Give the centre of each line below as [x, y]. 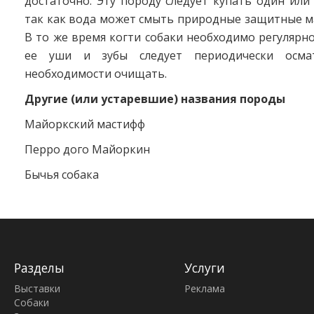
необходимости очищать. [96, 74]
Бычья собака [62, 175]
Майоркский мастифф [85, 124]
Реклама [204, 288]
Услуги [204, 268]
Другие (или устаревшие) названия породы [155, 99]
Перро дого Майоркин [87, 149]
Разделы [39, 268]
